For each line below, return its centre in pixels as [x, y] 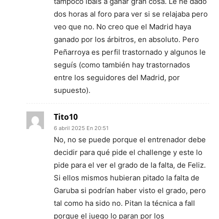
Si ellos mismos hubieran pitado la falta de [127, 177]
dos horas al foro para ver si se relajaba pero [131, 14]
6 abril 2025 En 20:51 [81, 128]
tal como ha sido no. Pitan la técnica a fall [124, 203]
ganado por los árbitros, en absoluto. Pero [126, 39]
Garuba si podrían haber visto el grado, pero [130, 190]
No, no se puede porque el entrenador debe [130, 139]
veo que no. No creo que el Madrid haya [122, 26]
